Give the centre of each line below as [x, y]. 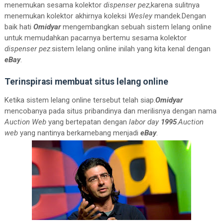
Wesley [139, 16]
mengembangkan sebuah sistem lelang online [137, 27]
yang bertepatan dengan [87, 122]
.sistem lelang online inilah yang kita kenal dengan [130, 49]
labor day [145, 122]
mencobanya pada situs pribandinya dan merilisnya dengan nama [110, 111]
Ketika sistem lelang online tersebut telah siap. [80, 100]
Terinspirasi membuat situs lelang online [86, 82]
